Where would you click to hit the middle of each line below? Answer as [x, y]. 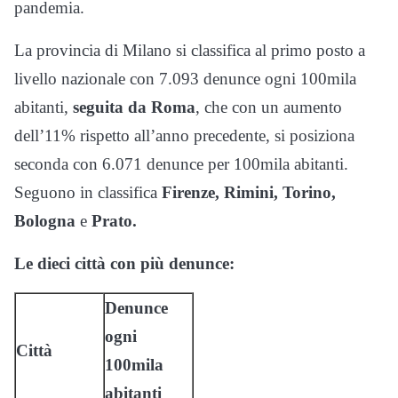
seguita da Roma [134, 107]
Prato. [114, 220]
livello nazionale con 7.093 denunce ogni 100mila [185, 78]
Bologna [45, 220]
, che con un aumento [269, 107]
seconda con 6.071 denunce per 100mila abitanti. [181, 163]
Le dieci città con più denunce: [124, 263]
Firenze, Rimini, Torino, [249, 192]
